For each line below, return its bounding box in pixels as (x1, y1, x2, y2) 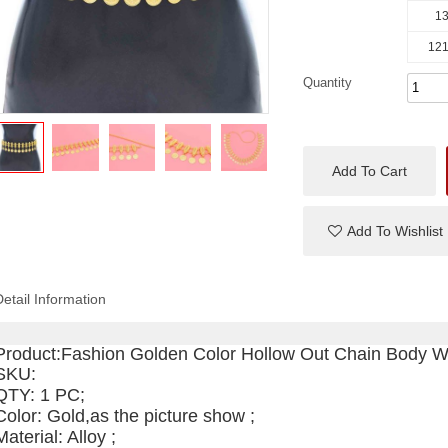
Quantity (302, 75, 352, 90)
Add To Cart (332, 163, 408, 180)
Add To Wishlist (346, 223, 443, 240)
